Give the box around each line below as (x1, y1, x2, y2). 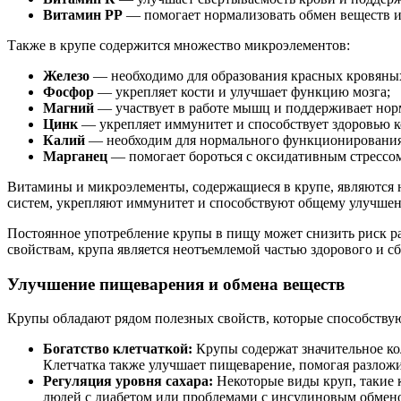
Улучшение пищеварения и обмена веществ (7, 274, 345, 294)
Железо (43, 67, 90, 83)
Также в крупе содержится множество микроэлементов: (7, 37, 350, 53)
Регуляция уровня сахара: (43, 373, 213, 389)
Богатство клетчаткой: (43, 341, 192, 357)
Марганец (43, 148, 107, 164)
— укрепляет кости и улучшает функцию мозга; (94, 83, 390, 99)
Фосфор (43, 83, 94, 99)
